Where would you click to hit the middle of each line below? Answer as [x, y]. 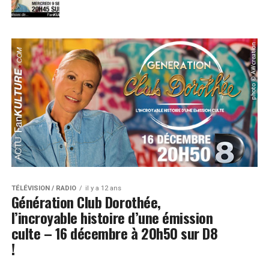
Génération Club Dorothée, [86, 202]
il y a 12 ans [103, 189]
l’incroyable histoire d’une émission [112, 218]
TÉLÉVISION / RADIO [44, 189]
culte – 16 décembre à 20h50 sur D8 [114, 233]
